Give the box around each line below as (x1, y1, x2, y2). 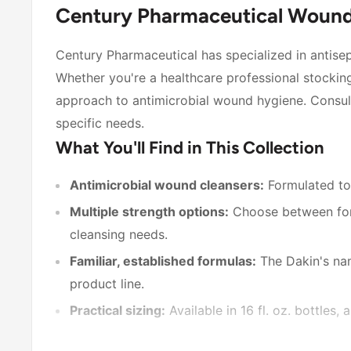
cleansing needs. (70, 226, 168, 243)
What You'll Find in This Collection (56, 136, 324, 158)
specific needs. (56, 114, 144, 131)
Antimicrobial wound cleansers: (70, 177, 264, 194)
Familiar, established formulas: (70, 253, 256, 270)
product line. (70, 276, 144, 292)
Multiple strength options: (70, 204, 229, 220)
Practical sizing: (70, 302, 165, 319)
